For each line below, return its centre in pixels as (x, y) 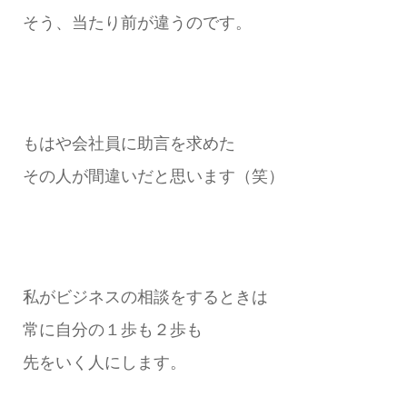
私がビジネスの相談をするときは (145, 298)
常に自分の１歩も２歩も (112, 330)
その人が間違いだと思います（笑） (153, 177)
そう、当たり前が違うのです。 (137, 23)
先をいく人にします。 (104, 363)
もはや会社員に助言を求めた (129, 144)
